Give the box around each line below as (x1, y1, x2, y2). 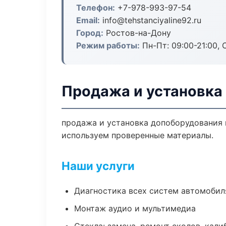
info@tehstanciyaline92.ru (100, 15, 201, 25)
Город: (76, 28, 103, 38)
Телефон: (76, 3, 115, 13)
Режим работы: (76, 40, 140, 50)
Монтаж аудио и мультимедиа (74, 203, 196, 213)
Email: (76, 15, 100, 25)
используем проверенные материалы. (62, 130, 213, 140)
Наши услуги (62, 159, 135, 173)
